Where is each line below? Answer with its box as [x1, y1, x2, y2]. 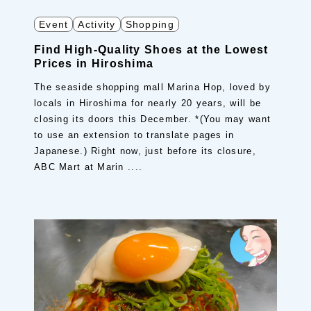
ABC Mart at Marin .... [34, 162, 143, 172]
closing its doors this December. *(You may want [34, 114, 271, 124]
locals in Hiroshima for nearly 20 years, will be [34, 98, 262, 108]
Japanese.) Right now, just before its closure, [34, 146, 256, 156]
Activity [78, 19, 116, 30]
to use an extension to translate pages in [34, 130, 235, 140]
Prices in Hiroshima [34, 58, 154, 69]
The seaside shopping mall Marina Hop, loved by [34, 82, 271, 92]
